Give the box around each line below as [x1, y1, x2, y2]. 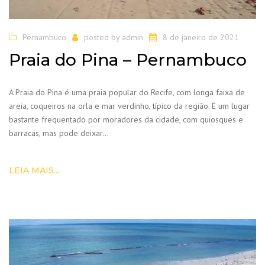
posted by [84, 32, 122, 43]
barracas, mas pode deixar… [9, 127, 109, 138]
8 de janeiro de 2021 [163, 32, 239, 43]
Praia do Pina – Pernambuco [9, 49, 247, 70]
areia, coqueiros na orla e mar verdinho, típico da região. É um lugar [9, 100, 250, 111]
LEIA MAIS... [9, 164, 59, 176]
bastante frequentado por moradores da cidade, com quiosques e [9, 114, 243, 125]
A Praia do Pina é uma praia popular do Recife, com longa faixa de [9, 86, 245, 98]
